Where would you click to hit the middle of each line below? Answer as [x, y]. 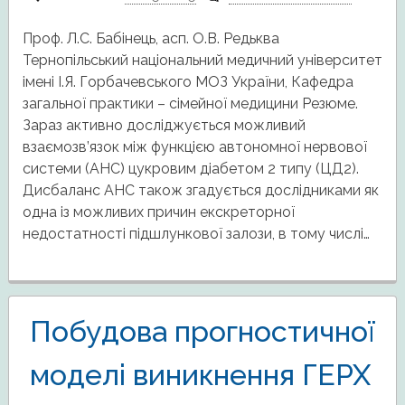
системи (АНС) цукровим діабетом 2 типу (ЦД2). [190, 168]
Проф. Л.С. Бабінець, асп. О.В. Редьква [151, 38]
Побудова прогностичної [202, 331]
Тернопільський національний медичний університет [202, 60]
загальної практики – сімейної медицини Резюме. [190, 103]
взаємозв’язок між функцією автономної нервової [194, 146]
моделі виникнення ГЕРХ [200, 374]
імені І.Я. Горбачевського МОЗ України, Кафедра [188, 81]
